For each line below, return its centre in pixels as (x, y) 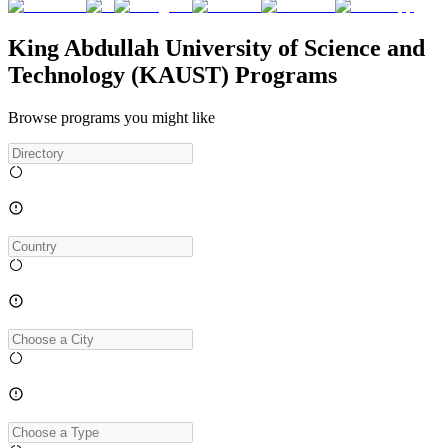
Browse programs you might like (111, 117)
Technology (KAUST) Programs (172, 74)
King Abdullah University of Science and (216, 47)
